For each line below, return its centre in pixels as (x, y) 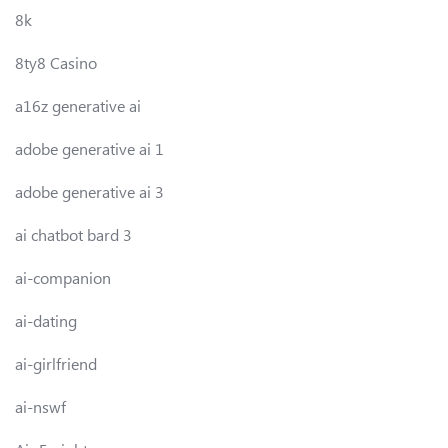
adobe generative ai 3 (89, 191)
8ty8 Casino (56, 62)
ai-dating (46, 320)
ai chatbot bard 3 (73, 234)
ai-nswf (40, 406)
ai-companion (63, 277)
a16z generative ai (78, 105)
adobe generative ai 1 (89, 148)
